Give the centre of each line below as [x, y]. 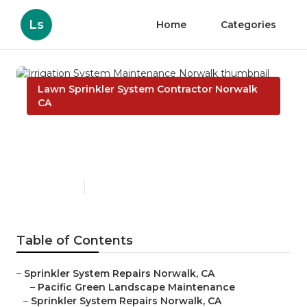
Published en [52, 188]
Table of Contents [75, 241]
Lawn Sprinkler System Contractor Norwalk [148, 89]
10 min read [115, 188]
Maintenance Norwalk [121, 159]
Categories [248, 25]
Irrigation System [102, 137]
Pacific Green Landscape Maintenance [136, 287]
